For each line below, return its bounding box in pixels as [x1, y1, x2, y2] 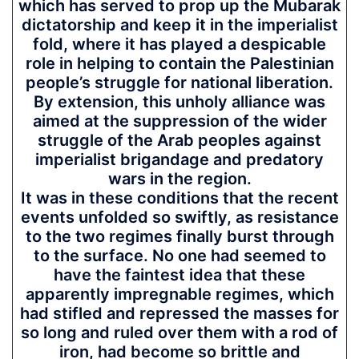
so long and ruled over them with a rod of [21, 323, 338, 342]
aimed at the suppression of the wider [32, 111, 327, 131]
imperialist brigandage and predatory [35, 150, 324, 169]
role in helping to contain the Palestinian [25, 54, 334, 73]
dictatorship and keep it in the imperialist [21, 15, 338, 34]
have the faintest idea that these [54, 265, 305, 284]
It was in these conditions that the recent [20, 188, 339, 208]
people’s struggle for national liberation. [26, 73, 333, 92]
